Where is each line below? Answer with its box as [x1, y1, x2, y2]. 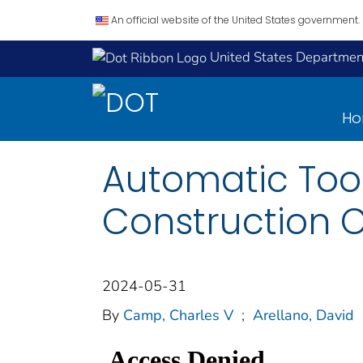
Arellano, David [253, 305, 354, 325]
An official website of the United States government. [111, 13, 360, 27]
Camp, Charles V [123, 305, 233, 325]
